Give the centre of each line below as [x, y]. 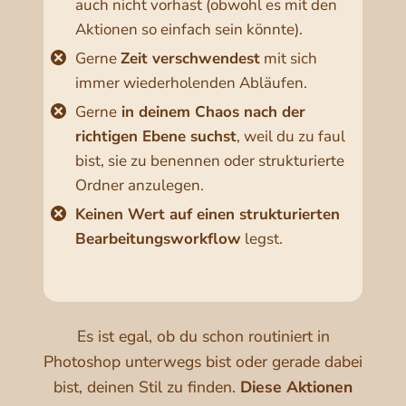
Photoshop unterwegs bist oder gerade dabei [203, 362]
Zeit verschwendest [190, 59]
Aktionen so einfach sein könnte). [189, 30]
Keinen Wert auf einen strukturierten [208, 215]
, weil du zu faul [291, 137]
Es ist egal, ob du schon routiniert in [203, 337]
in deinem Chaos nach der [211, 112]
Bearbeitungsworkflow [158, 239]
